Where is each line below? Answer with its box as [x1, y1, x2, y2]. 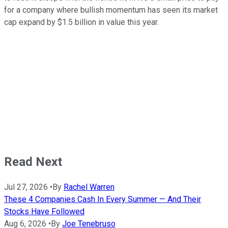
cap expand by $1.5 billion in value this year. [4, 17, 161, 27]
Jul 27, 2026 [4, 182, 48, 192]
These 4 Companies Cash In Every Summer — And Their [4, 194, 201, 204]
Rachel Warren [64, 182, 115, 192]
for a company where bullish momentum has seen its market [4, 5, 218, 15]
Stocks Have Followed [4, 206, 84, 216]
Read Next [4, 154, 62, 169]
